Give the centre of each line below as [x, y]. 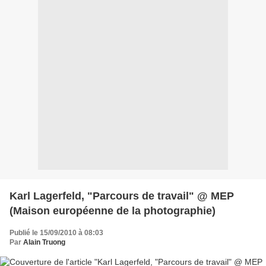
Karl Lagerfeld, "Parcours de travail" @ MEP [122, 196]
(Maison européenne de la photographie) [113, 210]
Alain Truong [44, 242]
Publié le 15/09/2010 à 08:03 [56, 232]
